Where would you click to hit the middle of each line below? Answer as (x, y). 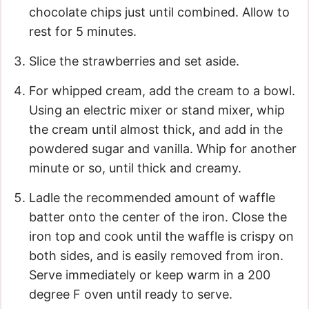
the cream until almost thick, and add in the (156, 130)
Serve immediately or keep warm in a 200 (150, 275)
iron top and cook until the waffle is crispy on (161, 237)
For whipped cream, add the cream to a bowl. (162, 91)
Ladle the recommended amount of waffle (152, 198)
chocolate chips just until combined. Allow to (159, 12)
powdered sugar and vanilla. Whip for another (163, 149)
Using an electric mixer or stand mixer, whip (157, 110)
